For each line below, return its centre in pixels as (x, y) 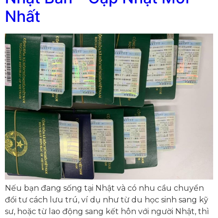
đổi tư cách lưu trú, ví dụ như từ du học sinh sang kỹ (107, 200)
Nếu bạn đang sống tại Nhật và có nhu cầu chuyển (104, 188)
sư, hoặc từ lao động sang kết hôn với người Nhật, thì (107, 212)
